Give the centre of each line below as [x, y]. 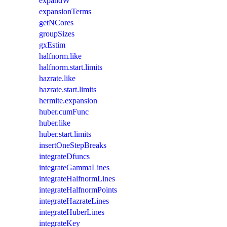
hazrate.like [57, 78]
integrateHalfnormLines [77, 178]
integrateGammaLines [74, 167]
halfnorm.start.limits [71, 67]
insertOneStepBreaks [73, 145]
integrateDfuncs [64, 156]
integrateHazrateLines [74, 201]
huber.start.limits [65, 134]
